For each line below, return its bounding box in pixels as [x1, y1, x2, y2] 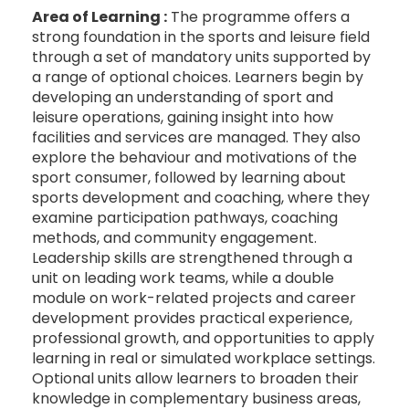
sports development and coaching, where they [32, 186, 370, 208]
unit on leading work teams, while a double [32, 267, 334, 288]
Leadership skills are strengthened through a [32, 246, 352, 268]
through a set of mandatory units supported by [32, 46, 371, 68]
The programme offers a [167, 5, 350, 27]
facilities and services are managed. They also [32, 126, 361, 148]
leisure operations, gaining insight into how [32, 106, 333, 128]
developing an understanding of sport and [32, 86, 333, 108]
